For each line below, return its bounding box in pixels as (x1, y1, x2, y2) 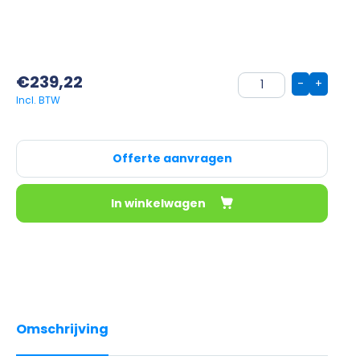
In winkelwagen (111, 194, 208, 211)
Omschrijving (16, 319, 108, 338)
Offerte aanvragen (112, 149, 232, 166)
